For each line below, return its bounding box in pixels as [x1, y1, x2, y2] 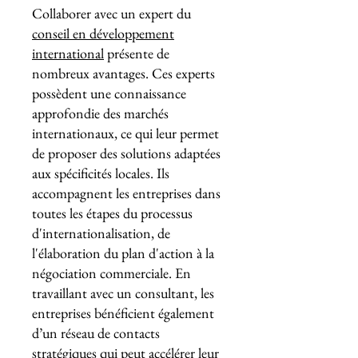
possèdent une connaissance [32, 84, 186, 102]
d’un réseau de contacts [32, 324, 160, 342]
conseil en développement [32, 24, 174, 42]
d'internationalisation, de [32, 224, 170, 242]
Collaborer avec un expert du [32, 4, 191, 22]
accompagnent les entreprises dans [32, 184, 221, 202]
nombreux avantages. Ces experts [32, 64, 215, 82]
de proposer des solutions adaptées [32, 144, 221, 162]
